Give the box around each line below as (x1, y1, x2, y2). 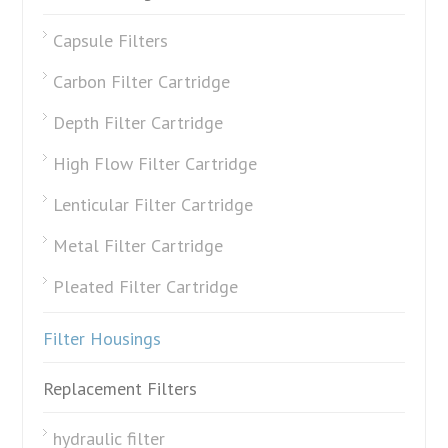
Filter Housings (43, 327, 162, 351)
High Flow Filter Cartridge (53, 152, 258, 176)
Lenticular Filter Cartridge (53, 193, 254, 217)
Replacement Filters (43, 377, 198, 401)
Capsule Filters (53, 29, 169, 53)
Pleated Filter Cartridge (53, 275, 239, 299)
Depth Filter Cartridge (53, 111, 224, 135)
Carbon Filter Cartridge (53, 70, 231, 94)
